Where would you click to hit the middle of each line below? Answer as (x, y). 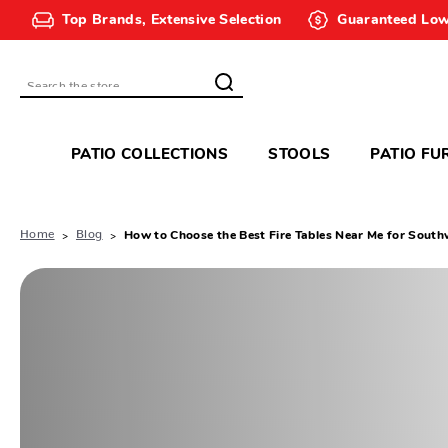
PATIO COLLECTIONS (149, 156)
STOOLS (299, 156)
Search (51, 91)
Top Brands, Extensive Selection (171, 20)
